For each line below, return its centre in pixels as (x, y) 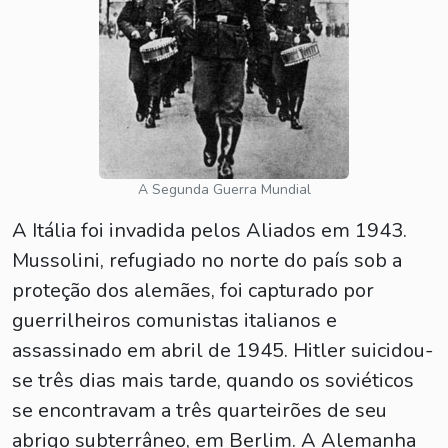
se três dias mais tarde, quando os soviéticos (213, 380)
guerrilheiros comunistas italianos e (174, 320)
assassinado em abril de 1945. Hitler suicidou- (222, 350)
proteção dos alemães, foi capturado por (193, 290)
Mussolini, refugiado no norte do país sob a (207, 260)
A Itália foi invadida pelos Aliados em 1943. (209, 230)
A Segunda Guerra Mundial (224, 189)
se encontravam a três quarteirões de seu (199, 410)
